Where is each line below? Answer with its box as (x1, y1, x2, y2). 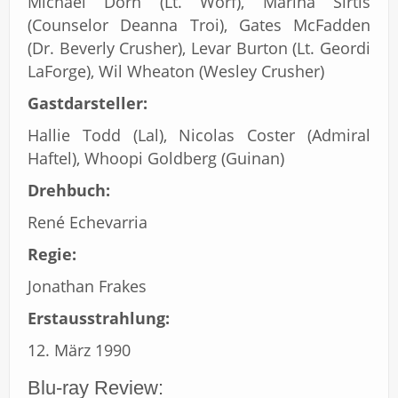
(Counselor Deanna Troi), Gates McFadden (28, 13, 370, 36)
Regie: (28, 243, 76, 265)
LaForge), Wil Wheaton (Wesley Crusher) (28, 60, 324, 82)
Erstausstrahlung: (28, 306, 170, 329)
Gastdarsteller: (28, 92, 147, 114)
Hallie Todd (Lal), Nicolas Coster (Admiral (28, 123, 370, 146)
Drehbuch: (28, 179, 110, 201)
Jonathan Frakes (28, 275, 147, 297)
